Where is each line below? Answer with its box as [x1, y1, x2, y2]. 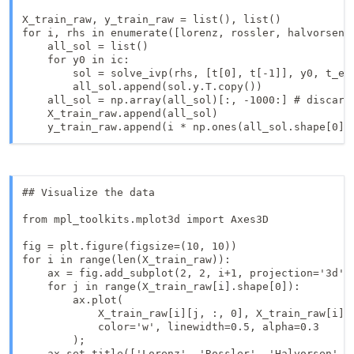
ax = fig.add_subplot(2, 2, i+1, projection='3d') [22, 267, 351, 279]
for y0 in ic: [22, 54, 130, 66]
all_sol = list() [22, 40, 149, 52]
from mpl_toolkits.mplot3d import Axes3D [22, 213, 269, 225]
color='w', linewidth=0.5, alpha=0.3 [22, 321, 319, 333]
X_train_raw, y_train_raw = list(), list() [22, 13, 281, 25]
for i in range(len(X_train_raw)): [22, 254, 231, 265]
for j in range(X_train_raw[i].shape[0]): [22, 281, 300, 292]
